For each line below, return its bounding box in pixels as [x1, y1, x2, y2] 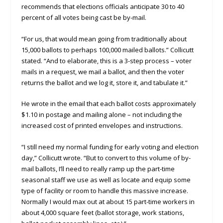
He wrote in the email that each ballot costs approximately [21, 99, 196, 109]
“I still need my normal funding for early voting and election [21, 142, 199, 152]
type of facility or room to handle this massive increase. [21, 186, 188, 196]
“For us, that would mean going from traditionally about [21, 34, 187, 43]
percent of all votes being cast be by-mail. [21, 12, 146, 22]
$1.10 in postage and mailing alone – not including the [21, 110, 182, 119]
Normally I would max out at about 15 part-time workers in [21, 197, 195, 207]
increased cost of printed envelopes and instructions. [21, 121, 183, 130]
